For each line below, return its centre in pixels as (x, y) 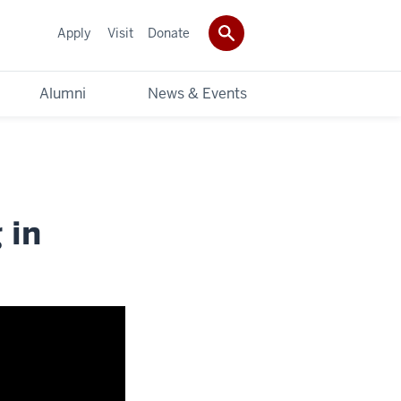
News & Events (197, 93)
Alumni (63, 93)
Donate (169, 33)
